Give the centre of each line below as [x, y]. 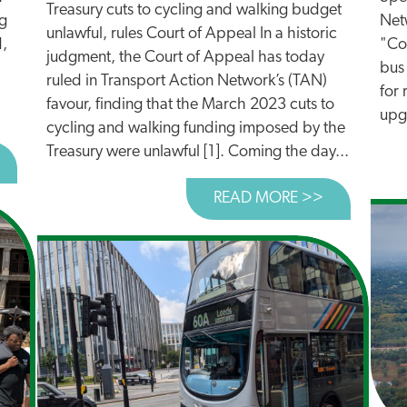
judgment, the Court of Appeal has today [185, 58]
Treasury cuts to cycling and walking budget [194, 10]
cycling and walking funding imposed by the [196, 129]
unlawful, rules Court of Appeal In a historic [192, 34]
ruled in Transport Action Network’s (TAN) [187, 81]
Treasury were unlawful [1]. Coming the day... [198, 152]
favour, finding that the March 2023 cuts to [190, 105]
